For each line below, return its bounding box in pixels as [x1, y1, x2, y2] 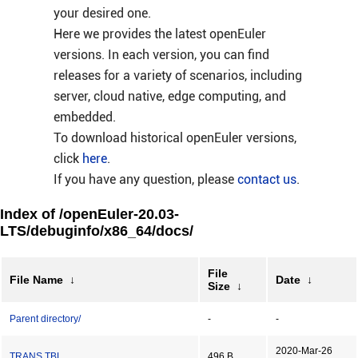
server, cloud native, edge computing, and [53, 89, 286, 104]
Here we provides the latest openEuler [53, 26, 266, 42]
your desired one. [53, 6, 151, 21]
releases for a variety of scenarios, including [53, 68, 302, 83]
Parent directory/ [10, 313, 81, 324]
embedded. [53, 109, 116, 125]
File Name [10, 273, 63, 286]
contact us [237, 172, 296, 187]
